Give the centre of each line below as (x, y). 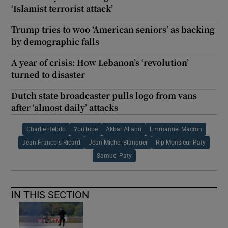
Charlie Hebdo (46, 129)
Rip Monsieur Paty (181, 142)
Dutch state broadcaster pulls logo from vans (104, 95)
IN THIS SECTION (50, 195)
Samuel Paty (114, 155)
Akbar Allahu (123, 129)
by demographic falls (55, 41)
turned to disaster (48, 74)
